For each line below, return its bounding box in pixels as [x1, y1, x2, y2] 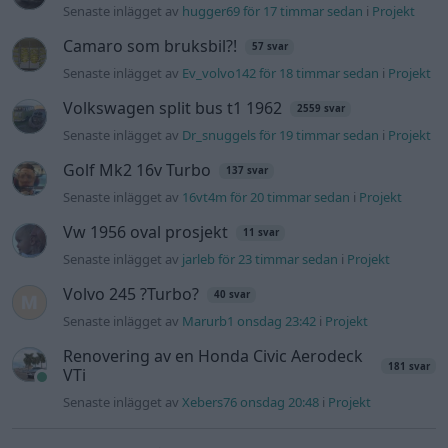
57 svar [251, 40, 288, 54]
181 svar [387, 359, 430, 373]
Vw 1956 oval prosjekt [63, 221, 229, 244]
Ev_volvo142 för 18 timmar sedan [182, 64, 380, 83]
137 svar [225, 164, 268, 178]
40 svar [213, 288, 250, 302]
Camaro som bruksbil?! [63, 35, 238, 58]
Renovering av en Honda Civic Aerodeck [63, 345, 364, 368]
